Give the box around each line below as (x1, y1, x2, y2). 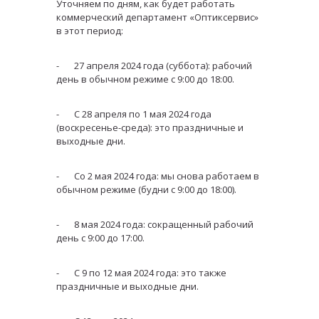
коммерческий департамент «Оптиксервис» (56, 11, 258, 23)
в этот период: (56, 24, 123, 37)
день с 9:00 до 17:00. (56, 231, 145, 244)
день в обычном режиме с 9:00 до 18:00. (56, 73, 234, 85)
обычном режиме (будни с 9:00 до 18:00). (56, 183, 236, 196)
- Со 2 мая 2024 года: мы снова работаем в (56, 169, 259, 182)
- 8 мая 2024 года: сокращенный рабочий (56, 218, 253, 231)
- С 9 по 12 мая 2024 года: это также (56, 266, 226, 279)
